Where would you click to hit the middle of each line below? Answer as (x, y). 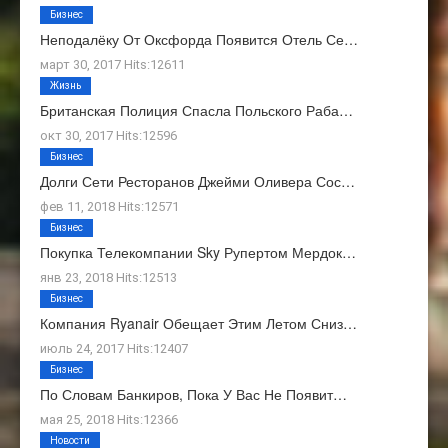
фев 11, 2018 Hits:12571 (109, 207)
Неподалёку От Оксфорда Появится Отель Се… (199, 39)
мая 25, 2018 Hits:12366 (109, 420)
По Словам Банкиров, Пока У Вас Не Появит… (193, 394)
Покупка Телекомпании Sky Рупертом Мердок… (198, 252)
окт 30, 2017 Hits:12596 (108, 136)
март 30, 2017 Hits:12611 (112, 65)
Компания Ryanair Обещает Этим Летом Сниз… (198, 323)
